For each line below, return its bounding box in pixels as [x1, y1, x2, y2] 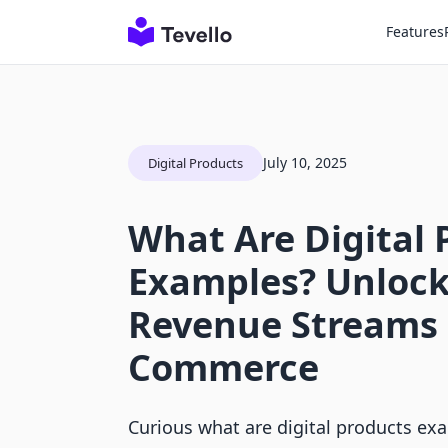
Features [386, 22, 444, 41]
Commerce [128, 343, 319, 392]
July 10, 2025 [263, 153, 347, 172]
